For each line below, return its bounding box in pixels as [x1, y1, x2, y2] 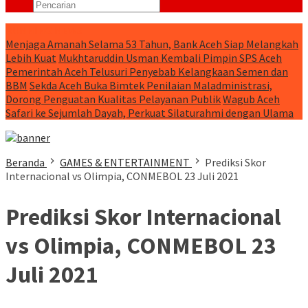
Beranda [5, 155, 45, 169]
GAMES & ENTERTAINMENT [60, 155, 190, 169]
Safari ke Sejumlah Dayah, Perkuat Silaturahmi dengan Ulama [5, 106, 294, 120]
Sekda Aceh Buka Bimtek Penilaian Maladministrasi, [30, 78, 272, 92]
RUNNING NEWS [5, 23, 82, 37]
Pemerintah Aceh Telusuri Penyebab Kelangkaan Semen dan [5, 65, 288, 78]
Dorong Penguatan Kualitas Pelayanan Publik [5, 92, 221, 106]
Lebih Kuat [5, 51, 56, 65]
